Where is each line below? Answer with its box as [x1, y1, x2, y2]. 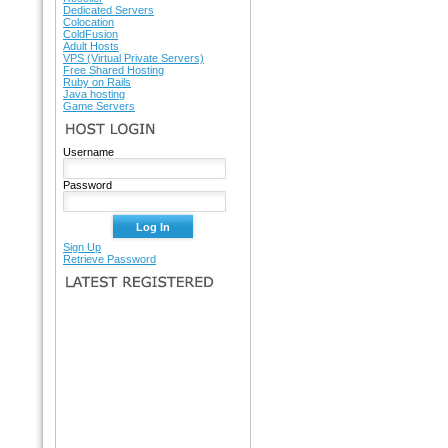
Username [63, 146, 114, 158]
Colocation [63, 16, 114, 28]
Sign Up [63, 241, 101, 253]
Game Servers [63, 100, 135, 112]
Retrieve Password [63, 253, 156, 265]
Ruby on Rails [63, 76, 131, 88]
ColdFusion [63, 28, 118, 40]
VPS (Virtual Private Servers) [63, 52, 204, 64]
